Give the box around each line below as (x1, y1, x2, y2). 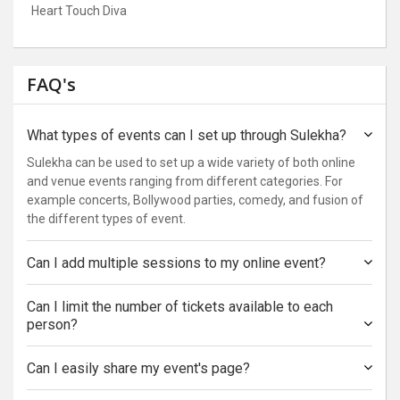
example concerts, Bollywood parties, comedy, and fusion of (27, 193, 363, 207)
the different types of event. (27, 212, 186, 226)
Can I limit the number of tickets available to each (27, 298, 333, 315)
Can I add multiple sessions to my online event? (27, 254, 326, 271)
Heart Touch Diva (31, 4, 127, 18)
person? (27, 316, 78, 333)
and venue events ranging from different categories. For (27, 174, 343, 188)
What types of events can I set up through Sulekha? (27, 127, 346, 144)
